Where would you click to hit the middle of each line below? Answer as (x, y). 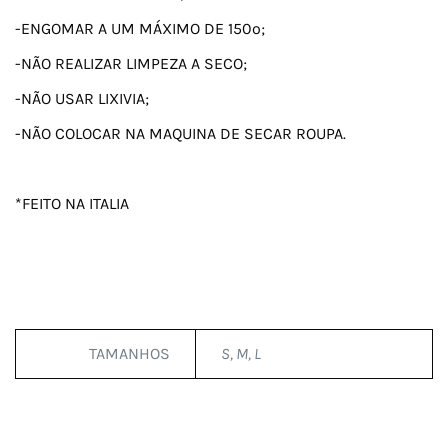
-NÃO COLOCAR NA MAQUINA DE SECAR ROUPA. (180, 134)
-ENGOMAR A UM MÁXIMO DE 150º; (140, 29)
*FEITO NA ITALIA (72, 204)
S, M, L (241, 354)
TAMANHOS (129, 354)
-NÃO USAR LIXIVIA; (82, 99)
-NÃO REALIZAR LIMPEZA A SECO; (131, 64)
